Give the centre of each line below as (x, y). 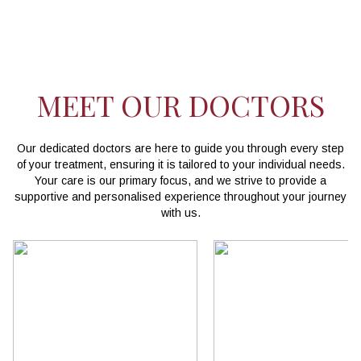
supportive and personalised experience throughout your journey (180, 196)
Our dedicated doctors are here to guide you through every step (180, 148)
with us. (180, 212)
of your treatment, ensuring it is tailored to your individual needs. (180, 164)
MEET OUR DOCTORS (180, 104)
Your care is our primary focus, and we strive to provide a (180, 180)
